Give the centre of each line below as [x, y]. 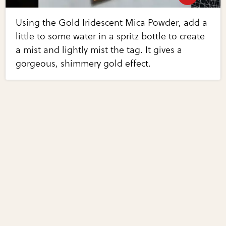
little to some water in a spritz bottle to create [110, 36]
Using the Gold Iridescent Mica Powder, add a [112, 22]
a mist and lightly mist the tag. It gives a [99, 50]
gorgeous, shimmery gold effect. [83, 63]
